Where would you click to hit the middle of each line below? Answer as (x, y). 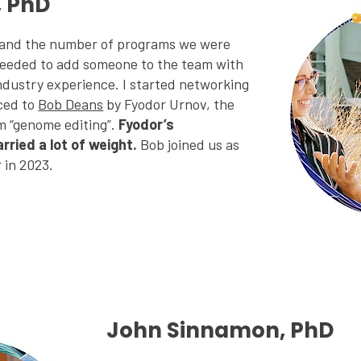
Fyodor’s (147, 124)
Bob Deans (71, 104)
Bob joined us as (189, 144)
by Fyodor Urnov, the (169, 104)
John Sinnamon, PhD (220, 330)
